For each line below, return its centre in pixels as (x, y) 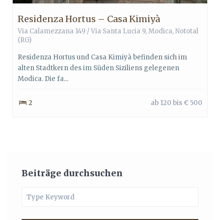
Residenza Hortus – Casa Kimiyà (89, 19)
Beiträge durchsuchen (72, 173)
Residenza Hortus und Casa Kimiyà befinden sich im (102, 57)
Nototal (187, 31)
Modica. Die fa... (43, 79)
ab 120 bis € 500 (177, 103)
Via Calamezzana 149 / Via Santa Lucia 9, (83, 31)
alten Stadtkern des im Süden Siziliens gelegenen (98, 68)
